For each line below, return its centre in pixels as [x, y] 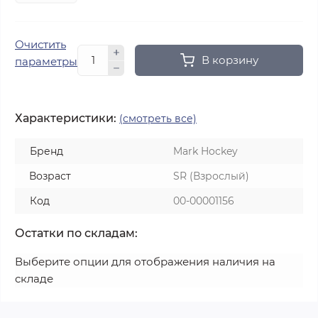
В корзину [230, 60]
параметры [46, 62]
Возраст [50, 176]
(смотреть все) [158, 119]
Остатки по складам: [76, 234]
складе [34, 279]
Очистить [40, 45]
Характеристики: [66, 119]
